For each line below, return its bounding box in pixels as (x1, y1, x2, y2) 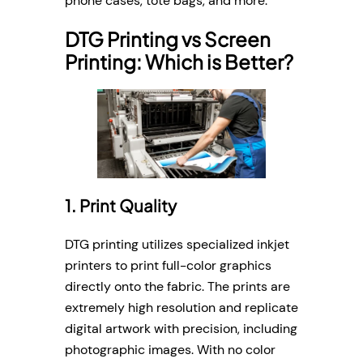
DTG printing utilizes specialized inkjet (65, 235, 289, 253)
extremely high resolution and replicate (65, 298, 298, 316)
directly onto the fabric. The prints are (65, 277, 290, 295)
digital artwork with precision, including (65, 319, 297, 337)
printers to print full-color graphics (65, 256, 271, 274)
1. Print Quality (65, 195, 177, 217)
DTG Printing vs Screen (65, 27, 271, 52)
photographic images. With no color (65, 340, 275, 358)
